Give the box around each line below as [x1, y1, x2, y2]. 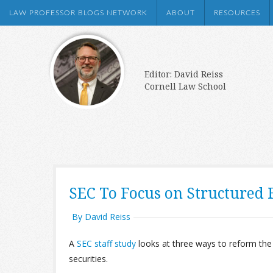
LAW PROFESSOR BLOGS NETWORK [9, 9, 147, 16]
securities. [69, 253, 108, 264]
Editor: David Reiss [144, 68, 223, 80]
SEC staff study [77, 238, 138, 249]
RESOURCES [214, 9, 260, 16]
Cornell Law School [144, 80, 226, 92]
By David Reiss [72, 211, 130, 222]
